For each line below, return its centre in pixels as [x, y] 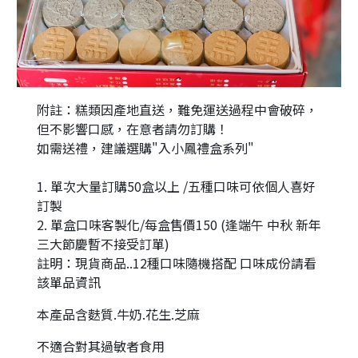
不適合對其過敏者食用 [100, 346]
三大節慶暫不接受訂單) [103, 244]
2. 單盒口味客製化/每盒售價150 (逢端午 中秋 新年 [179, 225]
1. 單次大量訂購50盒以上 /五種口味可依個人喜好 [176, 187]
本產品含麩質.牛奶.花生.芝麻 [118, 314]
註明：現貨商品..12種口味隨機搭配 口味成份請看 [176, 263]
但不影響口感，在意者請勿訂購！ [132, 129]
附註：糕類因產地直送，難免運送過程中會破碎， [177, 110]
